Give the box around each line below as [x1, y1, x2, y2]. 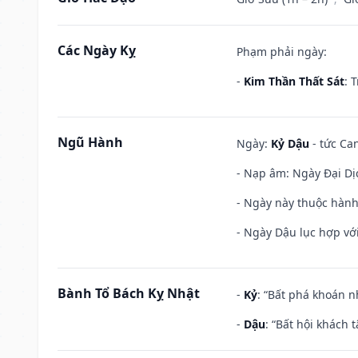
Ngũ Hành [58, 133, 123, 151]
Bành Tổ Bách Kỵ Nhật [58, 284, 200, 302]
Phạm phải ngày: [237, 43, 327, 59]
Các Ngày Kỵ [58, 41, 136, 59]
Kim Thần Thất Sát [244, 73, 344, 89]
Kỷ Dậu [271, 135, 309, 151]
